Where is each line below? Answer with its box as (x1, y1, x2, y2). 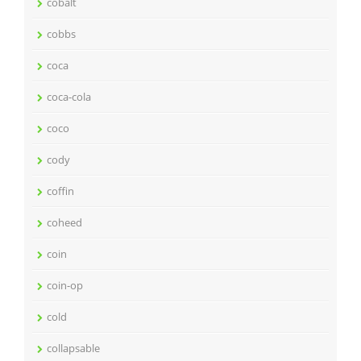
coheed (47, 214, 82, 230)
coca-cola (47, 89, 91, 104)
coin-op (47, 277, 83, 293)
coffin (47, 183, 74, 198)
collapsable (47, 340, 100, 355)
